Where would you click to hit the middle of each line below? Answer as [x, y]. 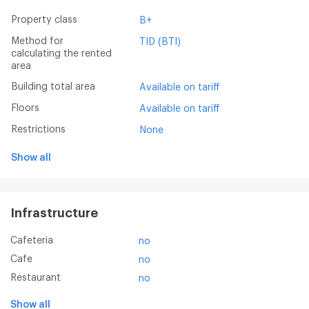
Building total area [57, 87]
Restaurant [39, 278]
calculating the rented [61, 53]
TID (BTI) [160, 42]
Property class [47, 20]
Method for [15, 41]
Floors [28, 108]
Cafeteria [35, 240]
